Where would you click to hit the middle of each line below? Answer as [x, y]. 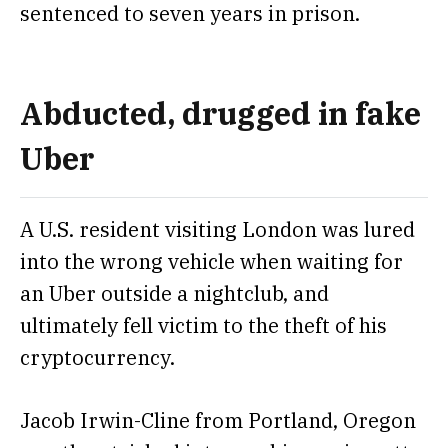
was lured [368, 229]
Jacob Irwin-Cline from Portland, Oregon [218, 421]
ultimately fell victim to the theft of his [203, 325]
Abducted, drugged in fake [220, 113]
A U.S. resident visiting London [171, 229]
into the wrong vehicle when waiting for [211, 261]
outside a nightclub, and [215, 293]
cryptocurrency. [100, 357]
